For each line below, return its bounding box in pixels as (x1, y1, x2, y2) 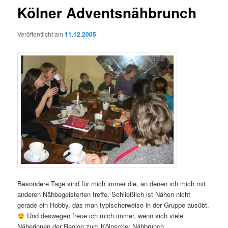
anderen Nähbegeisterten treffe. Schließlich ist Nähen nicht (17, 189, 191, 199)
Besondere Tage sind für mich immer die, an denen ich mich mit (17, 179, 206, 189)
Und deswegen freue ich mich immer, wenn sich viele (24, 211, 183, 221)
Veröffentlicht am (17, 29, 65, 38)
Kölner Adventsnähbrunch (17, 2, 197, 23)
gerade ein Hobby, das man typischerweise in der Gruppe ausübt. (17, 200, 210, 210)
